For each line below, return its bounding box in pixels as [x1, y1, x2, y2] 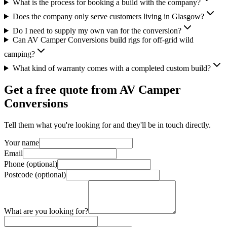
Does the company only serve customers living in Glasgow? [12, 12, 204, 21]
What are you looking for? [4, 206, 88, 215]
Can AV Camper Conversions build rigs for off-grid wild [12, 35, 194, 44]
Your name [4, 138, 39, 147]
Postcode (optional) [4, 170, 66, 179]
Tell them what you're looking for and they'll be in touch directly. [4, 120, 211, 129]
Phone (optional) [4, 159, 57, 168]
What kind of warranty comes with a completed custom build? [12, 63, 211, 72]
